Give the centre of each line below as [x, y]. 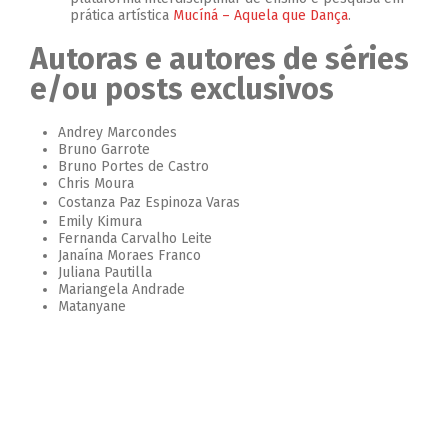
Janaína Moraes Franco [129, 255]
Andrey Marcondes [117, 132]
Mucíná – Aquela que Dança [260, 15]
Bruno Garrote [104, 149]
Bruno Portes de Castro [133, 166]
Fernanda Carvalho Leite [135, 238]
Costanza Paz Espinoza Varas [149, 202]
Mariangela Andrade [121, 289]
